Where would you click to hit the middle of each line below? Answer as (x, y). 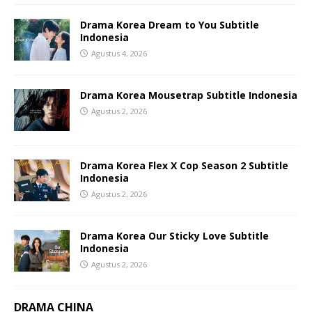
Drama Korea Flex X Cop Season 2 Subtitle (184, 165)
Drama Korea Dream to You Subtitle (170, 24)
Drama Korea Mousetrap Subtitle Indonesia (189, 95)
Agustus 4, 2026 (119, 53)
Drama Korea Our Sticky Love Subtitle (174, 235)
